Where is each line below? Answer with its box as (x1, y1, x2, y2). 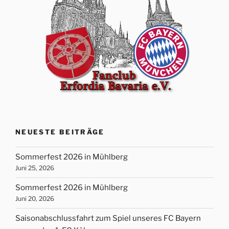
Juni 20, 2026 (15, 195, 54, 203)
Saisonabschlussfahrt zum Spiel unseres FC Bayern (15, 214, 201, 223)
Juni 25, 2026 (15, 164, 54, 172)
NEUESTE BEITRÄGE (15, 128, 105, 136)
